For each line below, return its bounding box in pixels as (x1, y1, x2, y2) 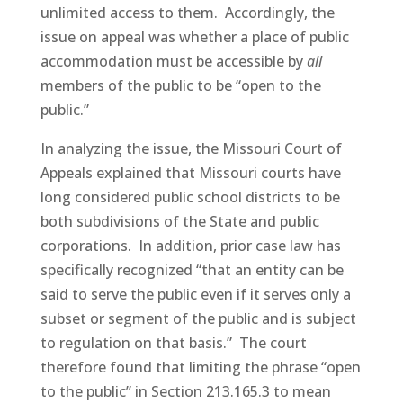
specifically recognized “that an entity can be (40, 260, 344, 280)
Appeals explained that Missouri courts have (40, 163, 341, 183)
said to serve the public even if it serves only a (40, 284, 351, 304)
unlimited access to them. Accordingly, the (40, 3, 335, 22)
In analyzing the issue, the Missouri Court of (40, 139, 342, 158)
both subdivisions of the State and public (40, 211, 319, 231)
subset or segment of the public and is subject (40, 309, 356, 328)
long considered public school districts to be (40, 187, 340, 207)
